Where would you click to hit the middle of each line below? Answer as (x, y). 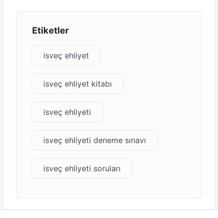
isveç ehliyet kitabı (78, 84)
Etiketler (51, 30)
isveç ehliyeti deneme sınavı (95, 140)
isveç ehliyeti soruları (82, 169)
